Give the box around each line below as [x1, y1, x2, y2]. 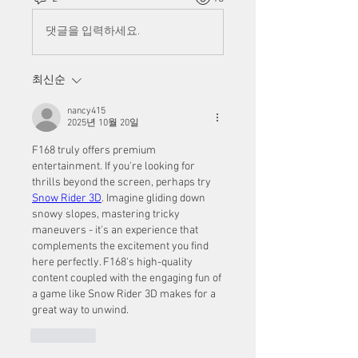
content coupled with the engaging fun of [32, 271, 221, 285]
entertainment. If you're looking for [32, 159, 195, 173]
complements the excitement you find [32, 239, 209, 253]
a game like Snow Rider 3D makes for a [32, 287, 216, 301]
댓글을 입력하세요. [46, 25, 140, 39]
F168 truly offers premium [32, 143, 156, 157]
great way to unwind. [32, 303, 129, 317]
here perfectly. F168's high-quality [32, 255, 193, 269]
